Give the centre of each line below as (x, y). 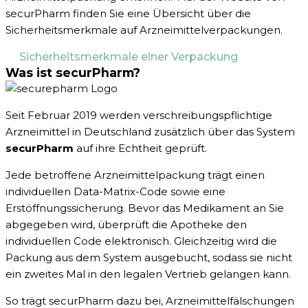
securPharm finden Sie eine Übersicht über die (128, 14)
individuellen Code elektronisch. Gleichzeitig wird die (141, 241)
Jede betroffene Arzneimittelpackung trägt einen (135, 175)
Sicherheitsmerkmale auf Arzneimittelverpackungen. (144, 30)
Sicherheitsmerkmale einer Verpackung (129, 57)
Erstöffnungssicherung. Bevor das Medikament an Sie (145, 208)
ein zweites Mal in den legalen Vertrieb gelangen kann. (148, 274)
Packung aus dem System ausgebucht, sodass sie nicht (149, 258)
